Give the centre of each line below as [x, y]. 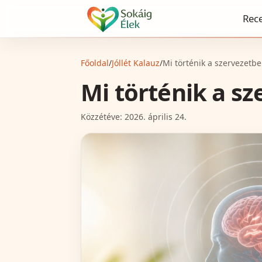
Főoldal [95, 63]
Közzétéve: [103, 117]
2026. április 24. [156, 117]
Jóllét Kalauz [136, 63]
